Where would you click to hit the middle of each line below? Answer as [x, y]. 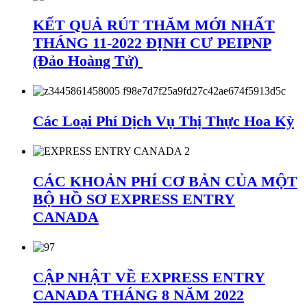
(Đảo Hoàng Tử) [88, 61]
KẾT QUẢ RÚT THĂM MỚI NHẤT [154, 25]
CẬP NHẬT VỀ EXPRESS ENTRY [149, 277]
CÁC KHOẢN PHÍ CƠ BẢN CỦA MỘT [165, 182]
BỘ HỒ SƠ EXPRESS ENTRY [134, 199]
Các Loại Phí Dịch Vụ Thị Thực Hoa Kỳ [163, 121]
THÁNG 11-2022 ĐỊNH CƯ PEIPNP [152, 43]
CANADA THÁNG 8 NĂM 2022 [138, 295]
